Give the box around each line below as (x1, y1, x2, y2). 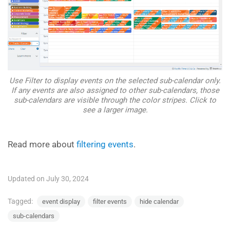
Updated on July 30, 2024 (8, 175, 89, 183)
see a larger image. (82, 105, 148, 115)
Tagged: (8, 197, 34, 206)
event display (42, 198, 80, 206)
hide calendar (140, 198, 179, 206)
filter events (93, 198, 127, 206)
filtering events (76, 139, 133, 150)
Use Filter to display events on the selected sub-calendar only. (9, 76, 221, 86)
